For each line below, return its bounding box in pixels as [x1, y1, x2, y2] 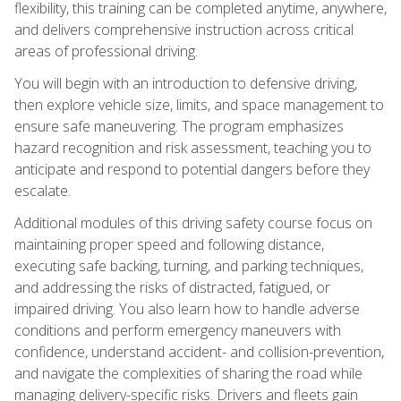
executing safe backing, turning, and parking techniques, [14, 255, 363, 276]
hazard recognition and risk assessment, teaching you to [14, 137, 371, 158]
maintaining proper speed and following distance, [14, 234, 324, 254]
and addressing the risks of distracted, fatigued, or [14, 277, 330, 297]
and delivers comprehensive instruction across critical [14, 19, 354, 39]
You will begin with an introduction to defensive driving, [14, 73, 357, 93]
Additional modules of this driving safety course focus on [14, 212, 372, 233]
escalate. [14, 180, 71, 200]
